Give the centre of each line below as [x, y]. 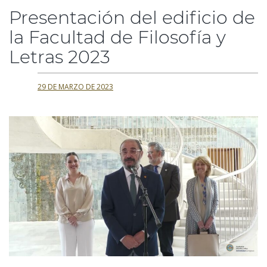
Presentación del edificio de [132, 18]
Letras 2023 [60, 57]
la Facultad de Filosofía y [117, 37]
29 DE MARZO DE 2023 [75, 87]
